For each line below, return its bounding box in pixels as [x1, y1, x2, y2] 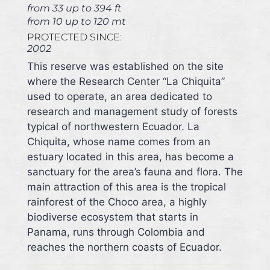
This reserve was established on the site [27, 60, 224, 73]
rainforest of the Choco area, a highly [27, 196, 207, 209]
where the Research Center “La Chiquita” [27, 75, 225, 88]
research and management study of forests [27, 105, 237, 118]
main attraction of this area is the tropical [27, 181, 226, 193]
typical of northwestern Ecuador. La [27, 121, 199, 133]
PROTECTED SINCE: [27, 31, 122, 43]
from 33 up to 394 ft [27, 2, 122, 14]
